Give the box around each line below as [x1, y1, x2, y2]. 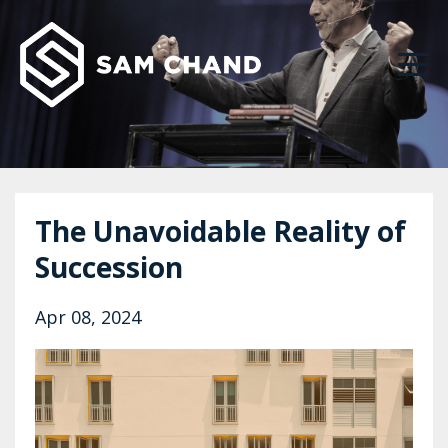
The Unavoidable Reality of [35, 212, 406, 250]
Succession [35, 248, 183, 286]
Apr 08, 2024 [35, 305, 141, 329]
